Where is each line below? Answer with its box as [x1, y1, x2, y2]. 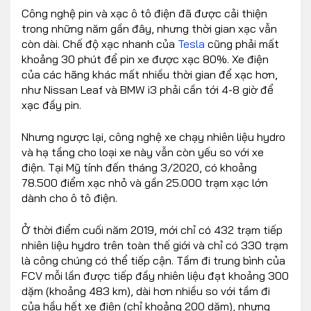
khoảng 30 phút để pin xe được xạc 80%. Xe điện [22, 51, 269, 66]
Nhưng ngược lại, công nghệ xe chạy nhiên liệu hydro [22, 129, 285, 144]
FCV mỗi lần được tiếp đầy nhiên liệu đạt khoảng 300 [22, 268, 289, 283]
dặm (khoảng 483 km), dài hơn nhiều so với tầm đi [22, 283, 270, 298]
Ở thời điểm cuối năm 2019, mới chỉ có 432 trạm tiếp [22, 222, 283, 237]
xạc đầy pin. [22, 97, 81, 112]
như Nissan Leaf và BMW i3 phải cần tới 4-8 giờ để [22, 82, 274, 96]
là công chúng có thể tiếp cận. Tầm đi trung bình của [22, 253, 285, 267]
